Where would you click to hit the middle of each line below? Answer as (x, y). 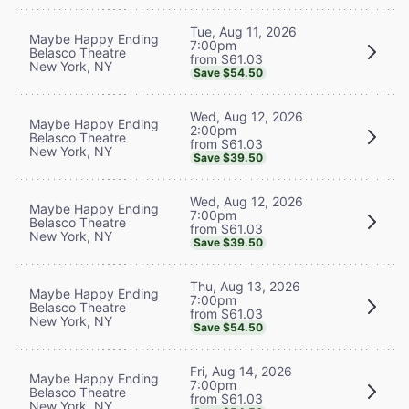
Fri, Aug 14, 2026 (241, 371)
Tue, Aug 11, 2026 (243, 31)
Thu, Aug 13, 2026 (245, 286)
